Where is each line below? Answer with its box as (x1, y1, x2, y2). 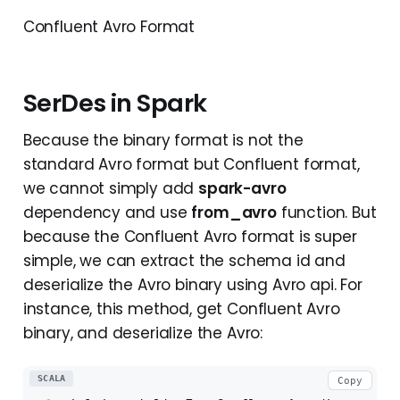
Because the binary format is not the (22, 129, 304, 151)
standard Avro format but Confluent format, (22, 153, 360, 175)
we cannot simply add (22, 177, 199, 199)
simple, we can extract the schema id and (22, 249, 346, 271)
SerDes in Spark (22, 85, 207, 121)
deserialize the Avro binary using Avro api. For (22, 273, 362, 296)
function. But (276, 201, 377, 223)
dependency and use (22, 201, 192, 223)
